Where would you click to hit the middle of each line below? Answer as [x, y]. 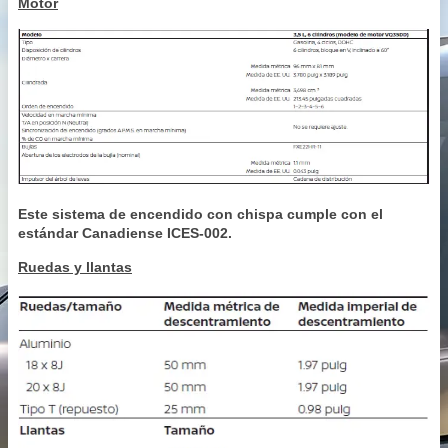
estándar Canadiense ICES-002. [125, 232]
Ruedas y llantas [75, 266]
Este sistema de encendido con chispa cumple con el [200, 213]
